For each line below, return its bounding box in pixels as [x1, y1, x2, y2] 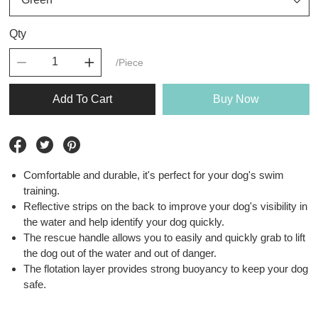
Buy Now [212, 93, 259, 105]
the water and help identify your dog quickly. [23, 216, 224, 228]
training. [23, 185, 60, 197]
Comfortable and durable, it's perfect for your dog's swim [23, 169, 284, 181]
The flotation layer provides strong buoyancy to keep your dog [23, 263, 308, 275]
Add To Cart [52, 93, 112, 105]
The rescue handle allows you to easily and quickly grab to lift [23, 231, 305, 243]
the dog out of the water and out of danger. [23, 247, 216, 259]
